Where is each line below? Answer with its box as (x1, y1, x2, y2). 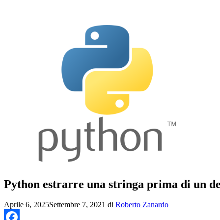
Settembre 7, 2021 (49, 200, 106, 209)
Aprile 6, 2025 (4, 200, 49, 209)
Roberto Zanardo (115, 200, 168, 209)
